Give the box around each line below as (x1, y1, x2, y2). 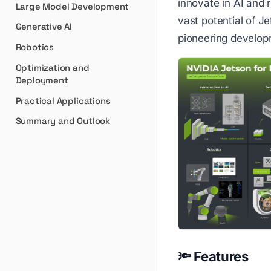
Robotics (15, 41, 54, 53)
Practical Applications (15, 94, 111, 106)
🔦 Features (178, 249, 249, 264)
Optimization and (15, 61, 90, 73)
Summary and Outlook (15, 115, 110, 127)
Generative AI (15, 21, 73, 33)
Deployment (15, 74, 68, 86)
